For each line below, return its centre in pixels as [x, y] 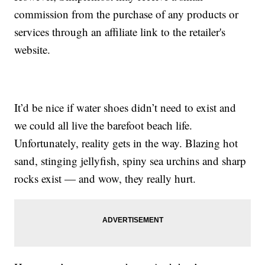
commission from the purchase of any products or [127, 14]
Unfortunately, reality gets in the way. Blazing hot [126, 143]
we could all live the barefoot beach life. [104, 125]
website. [33, 50]
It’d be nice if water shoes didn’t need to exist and [125, 108]
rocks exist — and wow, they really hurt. [105, 179]
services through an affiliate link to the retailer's [120, 32]
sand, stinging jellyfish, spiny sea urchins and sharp [130, 161]
